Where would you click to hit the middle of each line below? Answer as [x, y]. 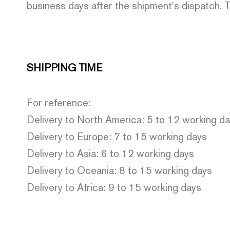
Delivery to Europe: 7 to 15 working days [117, 137]
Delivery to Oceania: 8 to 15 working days [119, 170]
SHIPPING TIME [64, 68]
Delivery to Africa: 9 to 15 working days [114, 187]
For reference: [59, 103]
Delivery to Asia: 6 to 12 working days [110, 154]
